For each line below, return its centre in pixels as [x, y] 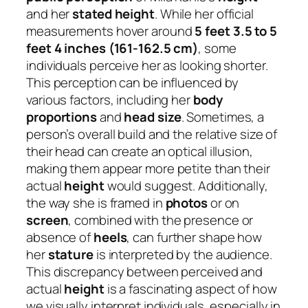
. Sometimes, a [223, 117]
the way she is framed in [96, 203]
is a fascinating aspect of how [190, 289]
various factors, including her [110, 100]
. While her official [204, 14]
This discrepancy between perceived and [145, 272]
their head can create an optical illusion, [140, 152]
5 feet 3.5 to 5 [236, 31]
